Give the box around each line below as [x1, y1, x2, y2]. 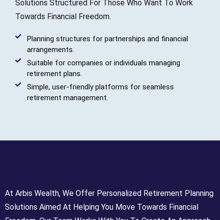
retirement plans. [27, 69, 82, 79]
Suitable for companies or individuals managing [27, 58, 181, 68]
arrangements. [27, 45, 75, 55]
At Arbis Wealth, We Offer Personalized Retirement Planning [5, 188, 214, 198]
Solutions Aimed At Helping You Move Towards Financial [5, 202, 198, 212]
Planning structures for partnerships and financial [27, 34, 189, 44]
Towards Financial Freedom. [15, 12, 111, 22]
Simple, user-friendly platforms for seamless [27, 82, 174, 92]
